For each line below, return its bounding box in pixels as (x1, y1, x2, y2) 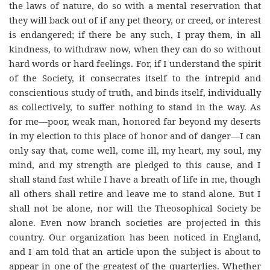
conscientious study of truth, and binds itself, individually (9, 86, 261, 98)
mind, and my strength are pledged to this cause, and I (9, 158, 261, 171)
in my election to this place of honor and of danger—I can (9, 129, 261, 142)
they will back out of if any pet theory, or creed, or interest (9, 13, 261, 26)
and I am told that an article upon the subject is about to (9, 245, 261, 257)
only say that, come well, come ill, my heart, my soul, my (9, 143, 261, 156)
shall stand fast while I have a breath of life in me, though (9, 172, 261, 185)
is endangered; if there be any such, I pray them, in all (9, 28, 261, 40)
